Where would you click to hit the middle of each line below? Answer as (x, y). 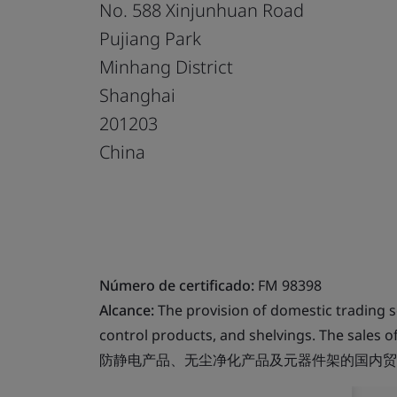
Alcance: (127, 310)
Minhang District (166, 66)
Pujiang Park (150, 38)
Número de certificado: (177, 285)
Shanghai (137, 95)
